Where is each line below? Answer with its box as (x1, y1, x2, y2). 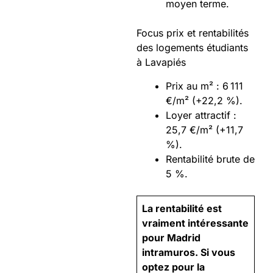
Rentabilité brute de (166, 153, 255, 166)
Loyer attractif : (166, 109, 236, 122)
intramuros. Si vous (142, 246, 235, 259)
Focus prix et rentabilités (136, 27, 249, 40)
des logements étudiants (136, 41, 248, 54)
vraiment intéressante (142, 217, 249, 230)
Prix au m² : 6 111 (166, 80, 243, 93)
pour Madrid (142, 232, 200, 244)
